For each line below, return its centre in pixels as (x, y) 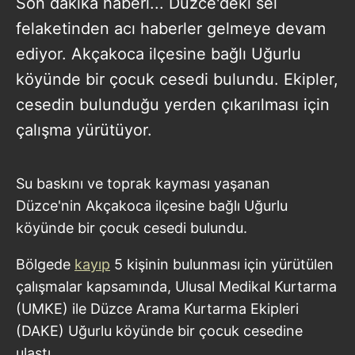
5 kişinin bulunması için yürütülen (222, 264)
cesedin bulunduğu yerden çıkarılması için (173, 104)
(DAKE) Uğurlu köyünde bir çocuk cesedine (159, 330)
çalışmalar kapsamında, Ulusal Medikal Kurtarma (176, 286)
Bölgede (45, 264)
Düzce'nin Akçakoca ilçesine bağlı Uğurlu (152, 205)
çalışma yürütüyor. (84, 130)
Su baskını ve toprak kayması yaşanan (143, 183)
